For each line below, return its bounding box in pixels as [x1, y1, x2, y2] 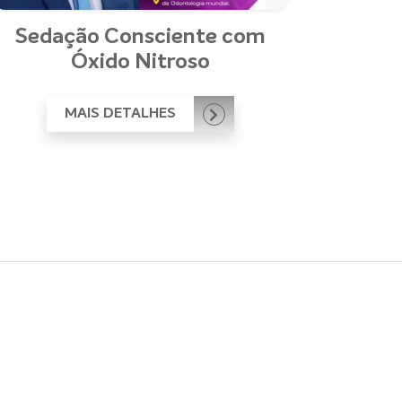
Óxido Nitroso [70, 51, 210, 74]
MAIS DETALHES [64, 107, 179, 122]
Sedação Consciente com [14, 26, 266, 48]
